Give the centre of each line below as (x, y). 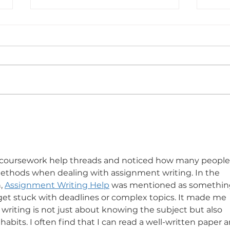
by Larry (62, 133)
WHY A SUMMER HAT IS (98, 110)
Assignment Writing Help (57, 185)
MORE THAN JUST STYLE (100, 121)
